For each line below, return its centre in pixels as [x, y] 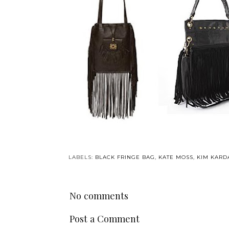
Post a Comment [104, 218]
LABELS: [82, 157]
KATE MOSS [176, 157]
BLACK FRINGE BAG [125, 157]
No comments [99, 196]
